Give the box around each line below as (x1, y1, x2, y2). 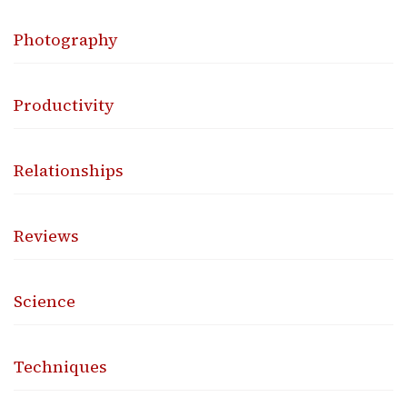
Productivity (14, 93, 114, 116)
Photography (14, 27, 118, 51)
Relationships (14, 158, 124, 182)
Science (14, 289, 75, 313)
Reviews (14, 223, 79, 247)
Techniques (14, 354, 107, 378)
